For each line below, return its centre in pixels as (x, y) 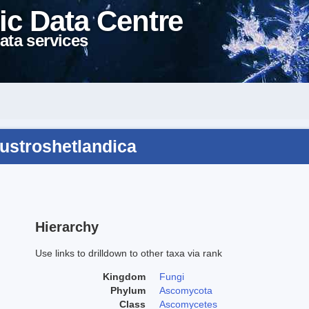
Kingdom (124, 276)
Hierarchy (67, 227)
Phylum (128, 290)
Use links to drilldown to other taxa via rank (129, 253)
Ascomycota (186, 290)
